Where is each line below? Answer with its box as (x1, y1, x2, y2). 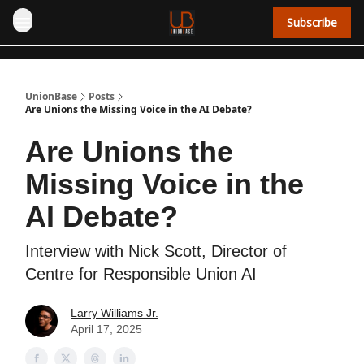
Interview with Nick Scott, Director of (25, 242, 287, 260)
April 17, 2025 (71, 323, 142, 336)
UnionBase (25, 89, 77, 103)
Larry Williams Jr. (71, 306, 158, 319)
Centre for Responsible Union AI (25, 265, 257, 283)
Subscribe (287, 15, 337, 30)
